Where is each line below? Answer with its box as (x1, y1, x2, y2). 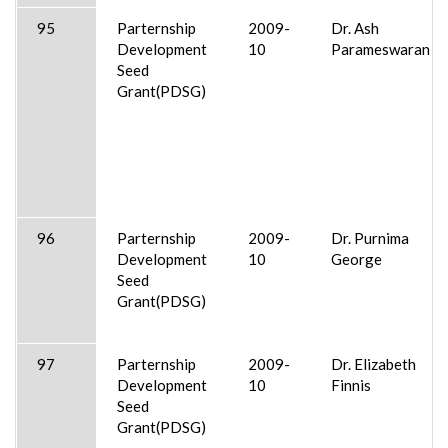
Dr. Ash (331, 18, 379, 37)
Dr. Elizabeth (331, 354, 416, 373)
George (331, 249, 382, 268)
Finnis (331, 375, 371, 394)
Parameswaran (331, 39, 430, 58)
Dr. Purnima (331, 228, 409, 247)
